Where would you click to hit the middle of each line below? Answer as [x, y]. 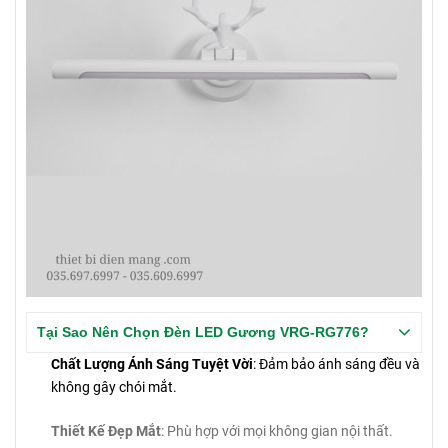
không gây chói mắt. [114, 387]
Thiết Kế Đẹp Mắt [106, 430]
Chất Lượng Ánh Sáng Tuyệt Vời [152, 364]
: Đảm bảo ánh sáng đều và [336, 364]
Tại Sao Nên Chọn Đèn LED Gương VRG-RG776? [203, 332]
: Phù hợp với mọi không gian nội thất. [277, 430]
